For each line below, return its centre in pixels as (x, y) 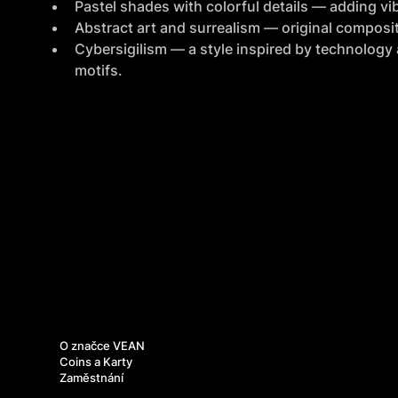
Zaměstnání (91, 378)
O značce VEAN (102, 346)
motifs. (98, 70)
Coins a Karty (96, 362)
